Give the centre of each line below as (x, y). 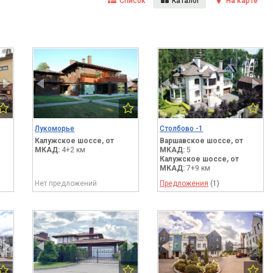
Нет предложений (66, 183)
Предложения (184, 183)
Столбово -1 (182, 128)
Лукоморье (55, 128)
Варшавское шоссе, (197, 140)
